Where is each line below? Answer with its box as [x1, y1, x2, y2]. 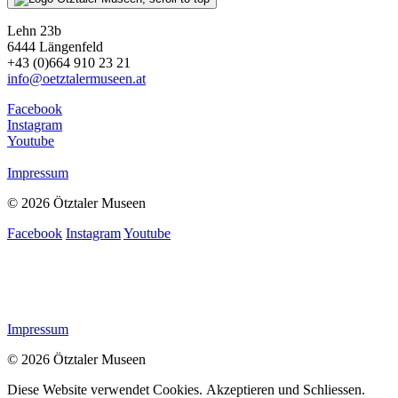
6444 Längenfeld [7, 39, 103, 55]
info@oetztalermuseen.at [7, 71, 146, 87]
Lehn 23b [7, 23, 61, 39]
